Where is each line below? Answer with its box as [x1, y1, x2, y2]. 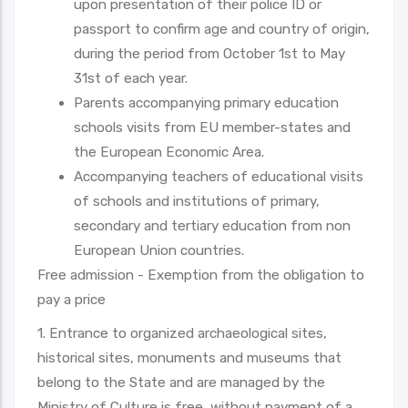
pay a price [37, 291, 106, 308]
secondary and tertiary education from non [74, 217, 351, 234]
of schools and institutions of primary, [74, 192, 320, 209]
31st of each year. [74, 69, 188, 87]
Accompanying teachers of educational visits [74, 168, 363, 185]
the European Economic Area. [74, 143, 264, 160]
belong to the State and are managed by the [37, 373, 325, 391]
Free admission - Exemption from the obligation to [37, 266, 364, 283]
